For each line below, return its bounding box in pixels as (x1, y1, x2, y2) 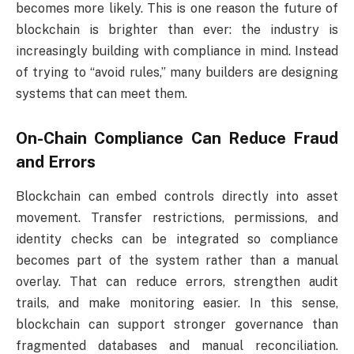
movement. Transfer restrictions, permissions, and (16, 210, 338, 226)
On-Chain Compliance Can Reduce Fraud (16, 128, 338, 148)
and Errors (16, 152, 96, 171)
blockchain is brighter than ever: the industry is (16, 22, 338, 38)
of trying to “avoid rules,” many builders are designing (16, 65, 338, 81)
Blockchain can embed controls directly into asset (16, 189, 338, 205)
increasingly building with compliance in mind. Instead (16, 43, 338, 59)
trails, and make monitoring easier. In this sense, (16, 296, 338, 311)
